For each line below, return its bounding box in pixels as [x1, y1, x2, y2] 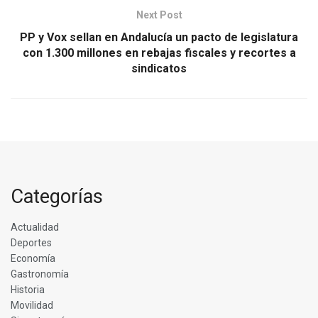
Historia [11, 283, 45, 295]
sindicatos [131, 61, 187, 75]
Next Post [136, 9, 182, 21]
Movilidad [11, 299, 53, 311]
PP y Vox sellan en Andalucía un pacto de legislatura [20, 30, 298, 44]
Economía [11, 252, 55, 264]
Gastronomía [11, 268, 69, 280]
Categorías [11, 185, 103, 208]
